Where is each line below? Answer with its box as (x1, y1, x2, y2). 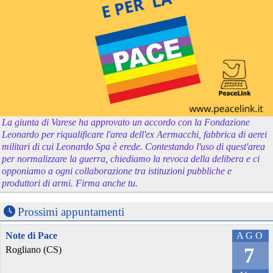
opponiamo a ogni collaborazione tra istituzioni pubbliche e (2, 166, 232, 177)
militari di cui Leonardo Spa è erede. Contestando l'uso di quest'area (2, 141, 266, 152)
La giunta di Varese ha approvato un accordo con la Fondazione (2, 117, 250, 128)
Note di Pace (5, 230, 57, 241)
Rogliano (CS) (5, 244, 62, 255)
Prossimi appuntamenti (17, 205, 124, 219)
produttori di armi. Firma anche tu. (2, 178, 138, 189)
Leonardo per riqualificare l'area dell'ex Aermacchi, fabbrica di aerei (2, 129, 268, 140)
